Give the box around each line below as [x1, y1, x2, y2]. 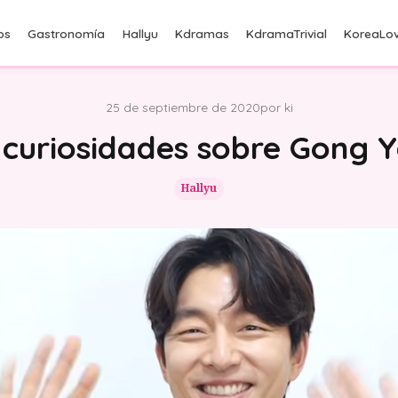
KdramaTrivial [245, 25, 327, 41]
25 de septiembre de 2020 [105, 99, 260, 115]
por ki [259, 99, 293, 115]
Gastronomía [28, 25, 106, 41]
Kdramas [174, 25, 229, 41]
